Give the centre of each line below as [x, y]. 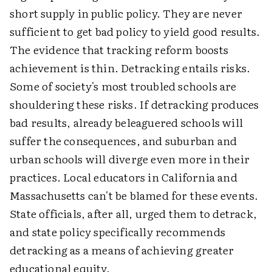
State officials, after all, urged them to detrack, [134, 213]
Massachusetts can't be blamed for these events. [134, 195]
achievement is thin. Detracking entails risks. [130, 68]
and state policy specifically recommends [118, 232]
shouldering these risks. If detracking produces [134, 104]
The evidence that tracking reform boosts [119, 49]
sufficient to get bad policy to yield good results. [135, 31]
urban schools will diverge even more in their [130, 159]
